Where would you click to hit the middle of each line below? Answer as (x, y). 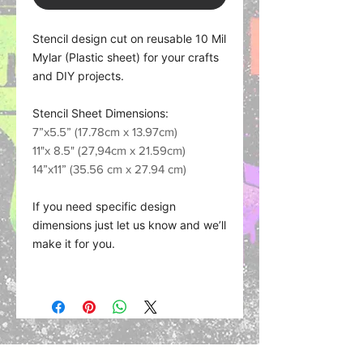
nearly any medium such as (105, 318)
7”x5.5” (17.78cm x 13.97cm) (105, 132)
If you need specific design (104, 206)
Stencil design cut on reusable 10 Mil (129, 38)
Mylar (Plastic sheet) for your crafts (126, 57)
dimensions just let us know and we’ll (129, 225)
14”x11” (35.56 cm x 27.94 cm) (109, 169)
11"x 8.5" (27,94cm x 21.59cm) (109, 150)
